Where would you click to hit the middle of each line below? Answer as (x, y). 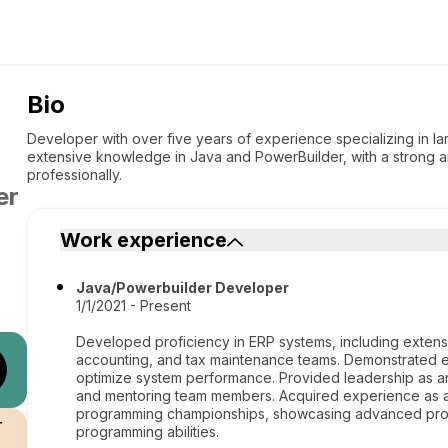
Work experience (144, 240)
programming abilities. (148, 431)
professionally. (75, 174)
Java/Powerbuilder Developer (183, 287)
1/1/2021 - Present (134, 305)
